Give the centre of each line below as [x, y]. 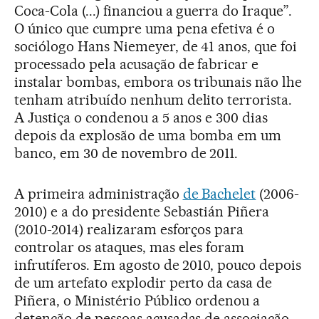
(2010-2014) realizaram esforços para [129, 229]
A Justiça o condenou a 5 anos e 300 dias [141, 117]
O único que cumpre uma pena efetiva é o [145, 28]
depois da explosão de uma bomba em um [148, 135]
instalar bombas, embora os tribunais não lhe [158, 82]
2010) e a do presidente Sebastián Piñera [142, 211]
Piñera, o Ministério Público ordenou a [137, 300]
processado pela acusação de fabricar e [137, 64]
